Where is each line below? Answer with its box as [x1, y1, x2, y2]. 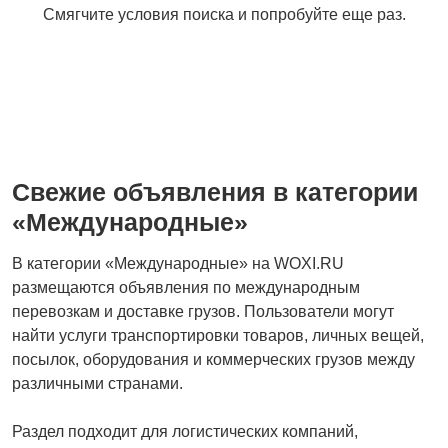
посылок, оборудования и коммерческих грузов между [12, 351, 415, 369]
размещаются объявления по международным [12, 279, 360, 297]
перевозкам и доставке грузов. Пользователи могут [12, 303, 394, 321]
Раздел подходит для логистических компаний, [12, 423, 358, 441]
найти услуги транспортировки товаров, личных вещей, [12, 327, 424, 345]
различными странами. [12, 375, 183, 393]
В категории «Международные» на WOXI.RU [12, 255, 344, 273]
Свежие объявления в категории [12, 178, 418, 207]
